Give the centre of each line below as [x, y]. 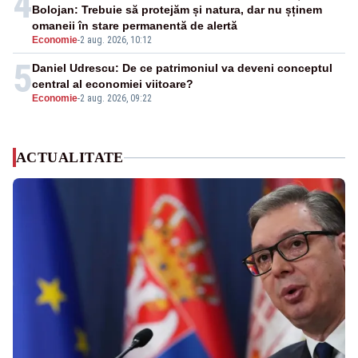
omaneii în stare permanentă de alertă [135, 26]
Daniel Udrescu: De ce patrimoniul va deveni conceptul [182, 68]
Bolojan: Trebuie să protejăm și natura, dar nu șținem [177, 10]
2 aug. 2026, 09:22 [116, 99]
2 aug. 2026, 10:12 [116, 40]
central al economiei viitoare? [113, 84]
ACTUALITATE [70, 158]
